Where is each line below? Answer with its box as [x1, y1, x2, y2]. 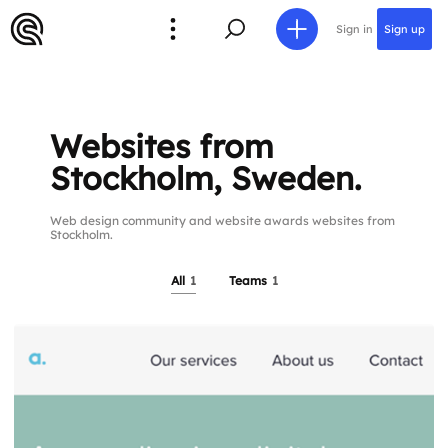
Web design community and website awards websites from [50, 213, 396, 228]
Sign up [384, 21, 425, 36]
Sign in [336, 21, 373, 36]
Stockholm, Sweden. [50, 158, 362, 198]
